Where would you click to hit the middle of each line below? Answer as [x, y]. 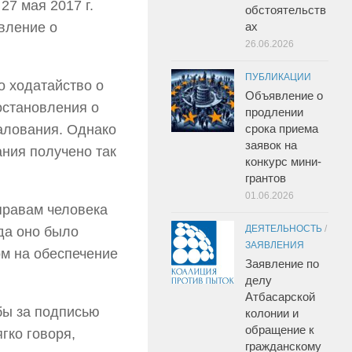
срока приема [282, 128]
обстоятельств [286, 9]
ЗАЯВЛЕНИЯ [275, 245]
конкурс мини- [283, 161]
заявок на [271, 145]
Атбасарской [280, 296]
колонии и [272, 313]
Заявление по [282, 263]
